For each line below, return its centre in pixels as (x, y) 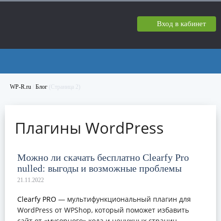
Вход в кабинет (182, 24)
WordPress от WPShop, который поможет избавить (103, 210)
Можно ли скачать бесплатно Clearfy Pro (103, 157)
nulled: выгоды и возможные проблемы (99, 168)
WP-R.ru (20, 87)
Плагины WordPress (89, 128)
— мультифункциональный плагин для (124, 199)
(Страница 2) (64, 87)
